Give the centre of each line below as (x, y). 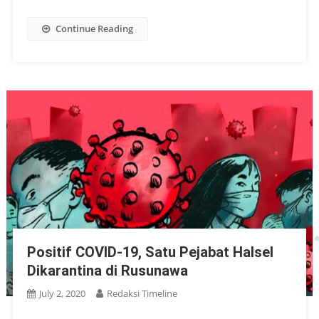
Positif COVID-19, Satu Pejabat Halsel (150, 252)
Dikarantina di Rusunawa (107, 270)
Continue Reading (94, 28)
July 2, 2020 (62, 293)
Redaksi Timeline (142, 293)
